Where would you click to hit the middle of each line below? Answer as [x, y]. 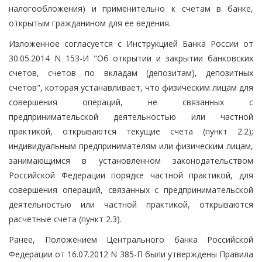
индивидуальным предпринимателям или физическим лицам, [131, 146]
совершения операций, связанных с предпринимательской [131, 189]
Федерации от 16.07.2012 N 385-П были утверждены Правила [131, 254]
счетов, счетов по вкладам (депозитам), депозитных [131, 73]
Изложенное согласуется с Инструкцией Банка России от [131, 43]
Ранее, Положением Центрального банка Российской [131, 239]
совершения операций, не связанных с [131, 102]
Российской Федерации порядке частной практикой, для [131, 175]
